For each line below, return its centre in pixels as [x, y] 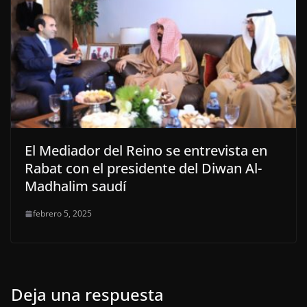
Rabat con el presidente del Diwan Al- [143, 169]
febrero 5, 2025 [62, 214]
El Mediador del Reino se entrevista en [146, 151]
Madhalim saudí [75, 186]
